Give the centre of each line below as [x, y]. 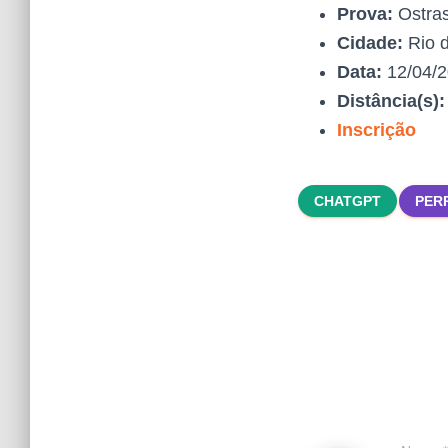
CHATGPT [347, 201]
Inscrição [376, 130]
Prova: [365, 14]
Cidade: [370, 43]
